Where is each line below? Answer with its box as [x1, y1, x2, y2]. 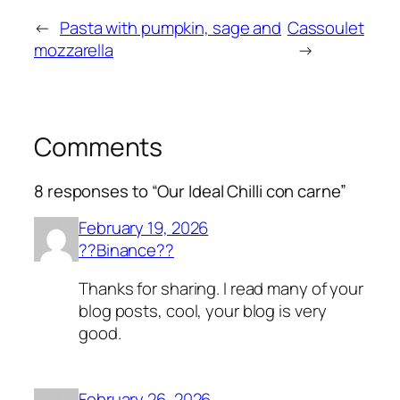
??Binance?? [79, 237, 174, 262]
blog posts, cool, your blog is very [79, 299, 327, 323]
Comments [34, 129, 163, 164]
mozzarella [34, 37, 114, 62]
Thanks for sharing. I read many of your [79, 277, 364, 301]
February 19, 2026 [79, 215, 209, 239]
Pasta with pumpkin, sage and [59, 15, 282, 39]
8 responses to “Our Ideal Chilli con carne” [34, 179, 346, 204]
